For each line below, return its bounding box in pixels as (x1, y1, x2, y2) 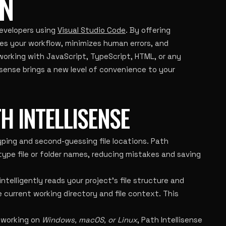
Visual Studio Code (58, 25, 126, 35)
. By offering (126, 25, 171, 35)
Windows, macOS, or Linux (42, 215, 137, 224)
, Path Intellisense (137, 215, 202, 224)
